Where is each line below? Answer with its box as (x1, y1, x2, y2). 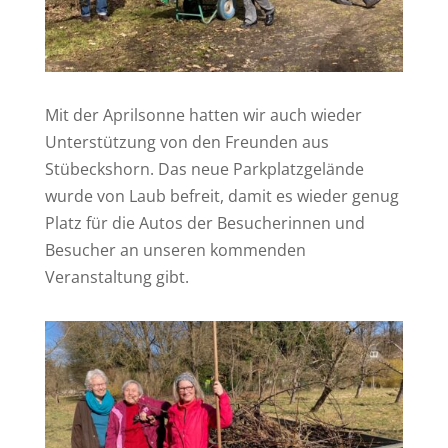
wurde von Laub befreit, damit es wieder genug (44, 184, 399, 207)
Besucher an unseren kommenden (44, 238, 306, 261)
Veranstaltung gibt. (44, 265, 189, 288)
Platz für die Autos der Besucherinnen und (44, 211, 365, 234)
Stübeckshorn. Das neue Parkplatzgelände (44, 157, 364, 180)
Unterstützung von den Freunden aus (44, 130, 329, 153)
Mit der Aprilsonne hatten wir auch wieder (44, 103, 362, 126)
